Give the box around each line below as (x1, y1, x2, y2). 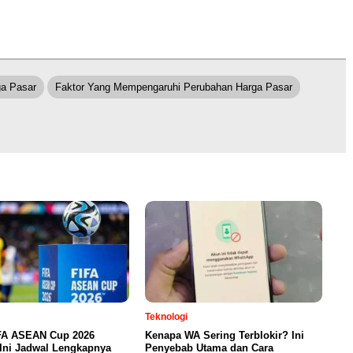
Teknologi (145, 311, 188, 323)
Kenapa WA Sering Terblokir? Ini (145, 329, 304, 342)
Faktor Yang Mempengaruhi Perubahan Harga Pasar (55, 81, 292, 94)
